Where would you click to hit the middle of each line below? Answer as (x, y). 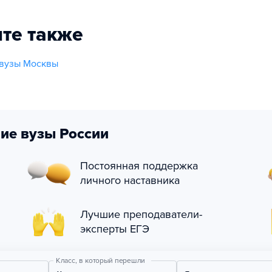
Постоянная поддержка (139, 166)
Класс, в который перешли (100, 260)
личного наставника (130, 180)
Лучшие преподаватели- (141, 214)
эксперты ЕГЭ (115, 229)
